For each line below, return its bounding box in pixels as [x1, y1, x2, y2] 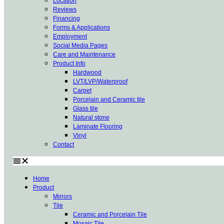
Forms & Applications [53, 24, 110, 31]
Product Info [53, 60, 85, 67]
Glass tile [73, 105, 98, 112]
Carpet [73, 87, 91, 94]
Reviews [53, 6, 76, 13]
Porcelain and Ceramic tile [73, 96, 145, 103]
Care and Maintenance [53, 51, 115, 58]
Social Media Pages [53, 42, 107, 49]
